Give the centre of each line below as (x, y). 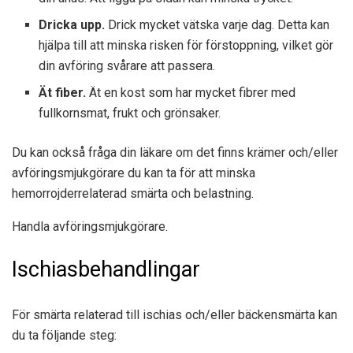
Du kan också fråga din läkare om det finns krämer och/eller (175, 153)
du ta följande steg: (64, 336)
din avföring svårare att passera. (127, 66)
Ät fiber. (64, 93)
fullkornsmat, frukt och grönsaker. (130, 113)
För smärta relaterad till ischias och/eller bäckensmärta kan (175, 315)
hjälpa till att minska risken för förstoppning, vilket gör (186, 46)
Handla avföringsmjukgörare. (90, 227)
